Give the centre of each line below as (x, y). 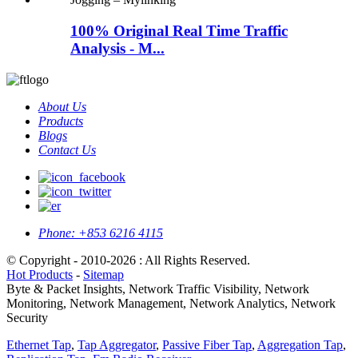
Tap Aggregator (117, 344)
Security (27, 317)
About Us (62, 106)
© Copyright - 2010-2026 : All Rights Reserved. (128, 260)
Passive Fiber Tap (207, 344)
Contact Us (67, 149)
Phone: (57, 233)
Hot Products (40, 274)
